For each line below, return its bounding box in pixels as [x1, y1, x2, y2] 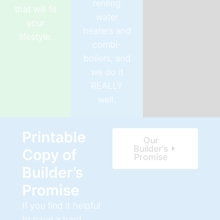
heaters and [82, 25, 131, 36]
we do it [90, 66, 123, 77]
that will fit [15, 4, 57, 15]
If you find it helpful [22, 200, 100, 211]
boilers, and [83, 53, 131, 63]
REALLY [91, 80, 123, 91]
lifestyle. [19, 31, 53, 42]
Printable [22, 128, 86, 146]
